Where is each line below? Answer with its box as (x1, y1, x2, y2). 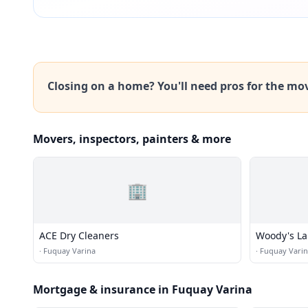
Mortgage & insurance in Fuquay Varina (33, 282, 252, 297)
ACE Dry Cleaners (39, 229, 119, 242)
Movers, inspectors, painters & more (33, 131, 231, 146)
